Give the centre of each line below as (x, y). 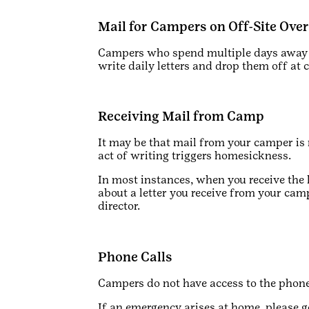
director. (119, 206)
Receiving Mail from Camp (181, 116)
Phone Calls (135, 256)
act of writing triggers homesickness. (195, 156)
